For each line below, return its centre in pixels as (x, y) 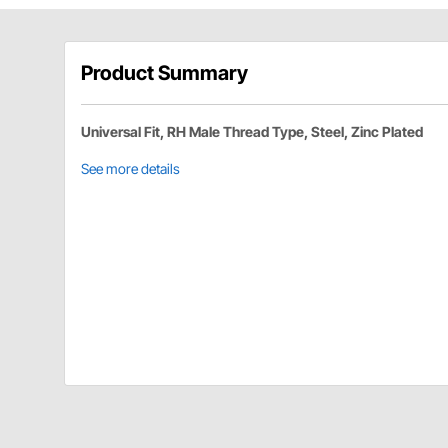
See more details (130, 169)
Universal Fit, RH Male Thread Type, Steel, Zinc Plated (252, 132)
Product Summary (164, 73)
